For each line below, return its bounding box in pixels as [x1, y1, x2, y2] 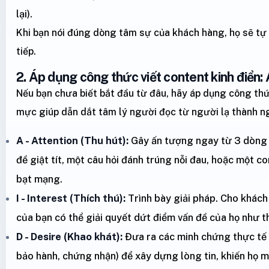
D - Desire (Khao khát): [16, 230, 122, 243]
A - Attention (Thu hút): [16, 134, 128, 147]
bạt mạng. [16, 172, 62, 185]
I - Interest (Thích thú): [16, 192, 125, 204]
